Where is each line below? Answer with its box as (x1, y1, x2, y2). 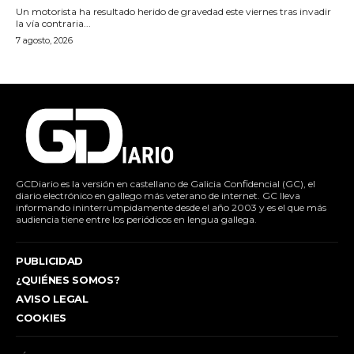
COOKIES (16, 311, 66, 325)
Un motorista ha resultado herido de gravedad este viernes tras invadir (16, 6, 331, 18)
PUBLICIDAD (16, 254, 83, 268)
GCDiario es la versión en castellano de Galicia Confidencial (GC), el (16, 178, 315, 190)
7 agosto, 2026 (16, 35, 73, 47)
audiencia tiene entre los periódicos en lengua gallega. (16, 213, 257, 226)
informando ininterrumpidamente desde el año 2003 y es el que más (16, 201, 326, 214)
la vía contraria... (16, 17, 91, 30)
